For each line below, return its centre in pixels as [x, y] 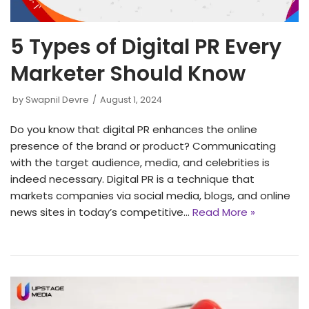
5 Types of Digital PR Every [146, 47]
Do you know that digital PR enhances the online [134, 130]
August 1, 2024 [131, 100]
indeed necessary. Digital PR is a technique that [132, 179]
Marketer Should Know [128, 74]
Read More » [224, 212]
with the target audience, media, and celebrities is [140, 163]
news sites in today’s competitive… [101, 212]
